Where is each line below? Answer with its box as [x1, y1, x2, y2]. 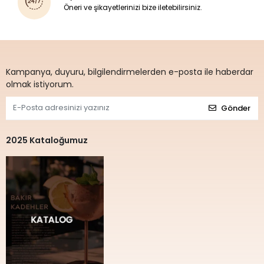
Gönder [221, 103, 250, 114]
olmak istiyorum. [6, 78, 74, 90]
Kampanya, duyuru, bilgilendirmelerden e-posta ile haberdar [6, 65, 253, 78]
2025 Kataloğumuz [6, 134, 88, 146]
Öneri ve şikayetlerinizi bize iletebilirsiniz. [64, 2, 203, 13]
